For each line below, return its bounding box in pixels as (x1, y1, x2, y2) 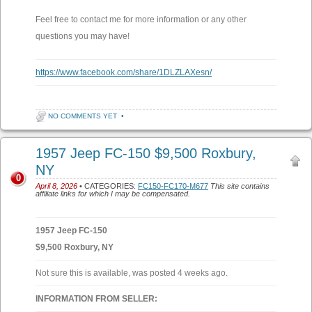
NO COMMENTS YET (48, 112, 117, 120)
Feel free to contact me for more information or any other (36, 15, 247, 25)
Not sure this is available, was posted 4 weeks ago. (36, 268, 228, 279)
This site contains (210, 182, 270, 191)
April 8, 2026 (36, 182, 77, 191)
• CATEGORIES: (77, 182, 138, 191)
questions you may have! (36, 31, 130, 42)
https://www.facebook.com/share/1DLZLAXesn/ (36, 68, 212, 78)
